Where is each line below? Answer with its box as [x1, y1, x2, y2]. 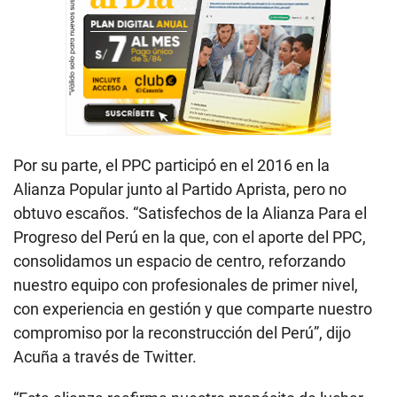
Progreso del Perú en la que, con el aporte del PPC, [13, 228, 366, 247]
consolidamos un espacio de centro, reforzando [13, 252, 346, 271]
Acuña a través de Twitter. [13, 347, 197, 367]
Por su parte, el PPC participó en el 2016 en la [13, 156, 330, 175]
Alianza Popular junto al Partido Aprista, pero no [13, 180, 346, 199]
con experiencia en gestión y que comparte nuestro [13, 300, 372, 319]
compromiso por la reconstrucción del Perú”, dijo [13, 323, 351, 343]
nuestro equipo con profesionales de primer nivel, [13, 276, 358, 295]
